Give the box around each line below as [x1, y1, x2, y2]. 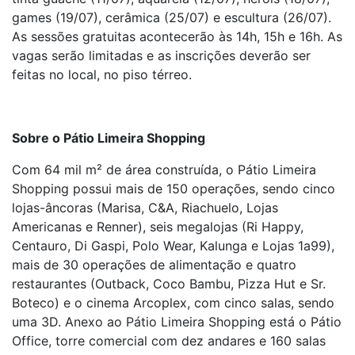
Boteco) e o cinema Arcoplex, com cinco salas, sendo [12, 295, 334, 311]
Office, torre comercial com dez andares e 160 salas [12, 333, 326, 349]
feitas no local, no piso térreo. [12, 67, 192, 82]
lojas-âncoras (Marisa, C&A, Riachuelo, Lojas [12, 200, 278, 216]
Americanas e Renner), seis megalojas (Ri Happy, [12, 219, 303, 235]
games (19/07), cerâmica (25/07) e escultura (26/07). [12, 10, 331, 25]
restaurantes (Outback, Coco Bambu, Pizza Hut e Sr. [12, 276, 326, 292]
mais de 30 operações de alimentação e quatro [12, 257, 296, 273]
